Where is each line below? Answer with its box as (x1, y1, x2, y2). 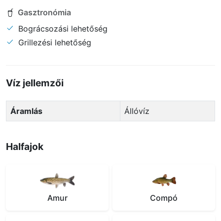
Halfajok (6, 140, 43, 152)
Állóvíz (130, 106, 149, 116)
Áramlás (10, 106, 42, 116)
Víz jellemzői (6, 76, 64, 89)
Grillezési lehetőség (16, 37, 91, 47)
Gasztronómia (18, 7, 71, 18)
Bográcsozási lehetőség (16, 23, 108, 34)
